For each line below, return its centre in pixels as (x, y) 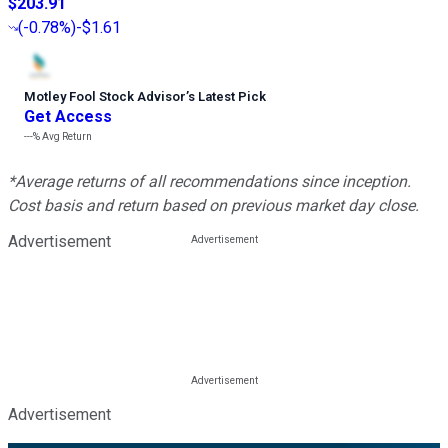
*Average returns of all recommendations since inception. (209, 182)
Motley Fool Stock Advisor (105, 97)
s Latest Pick (227, 97)
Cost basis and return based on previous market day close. (213, 206)
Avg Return (66, 137)
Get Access (68, 117)
